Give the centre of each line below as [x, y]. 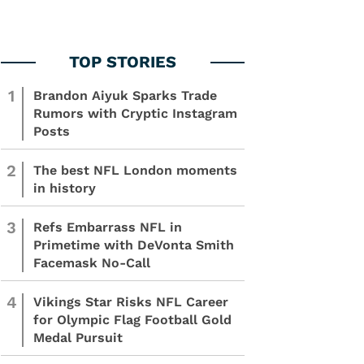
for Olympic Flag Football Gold [132, 320]
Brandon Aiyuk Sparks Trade [125, 95]
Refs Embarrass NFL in [108, 227]
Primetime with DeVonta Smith [134, 245]
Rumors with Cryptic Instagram [135, 113]
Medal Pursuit [78, 338]
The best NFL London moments [135, 170]
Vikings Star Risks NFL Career [131, 302]
